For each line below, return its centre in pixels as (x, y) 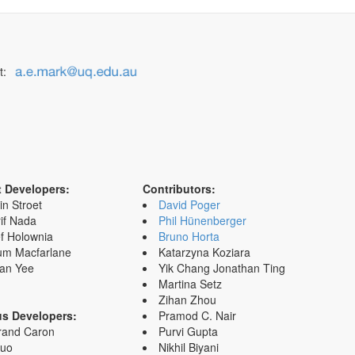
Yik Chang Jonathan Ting (221, 267)
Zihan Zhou (187, 299)
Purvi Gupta (188, 331)
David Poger (189, 204)
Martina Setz (190, 283)
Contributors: (179, 188)
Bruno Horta (189, 236)
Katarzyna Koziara (204, 252)
